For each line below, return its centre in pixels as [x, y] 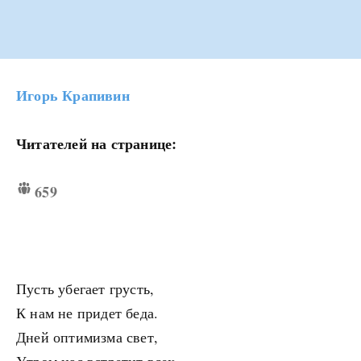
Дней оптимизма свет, [87, 337]
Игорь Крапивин [73, 95]
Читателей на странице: [97, 144]
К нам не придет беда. [87, 313]
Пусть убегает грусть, [85, 289]
